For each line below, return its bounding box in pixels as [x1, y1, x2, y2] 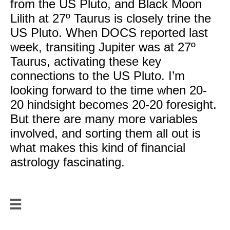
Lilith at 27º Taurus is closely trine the [10, 11, 211, 25]
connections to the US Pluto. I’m [10, 69, 185, 83]
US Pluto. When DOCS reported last [10, 26, 208, 40]
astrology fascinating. [10, 155, 125, 169]
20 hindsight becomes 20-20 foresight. [10, 98, 217, 111]
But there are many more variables [10, 112, 198, 126]
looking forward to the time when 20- [10, 83, 207, 97]
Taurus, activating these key [10, 54, 161, 68]
